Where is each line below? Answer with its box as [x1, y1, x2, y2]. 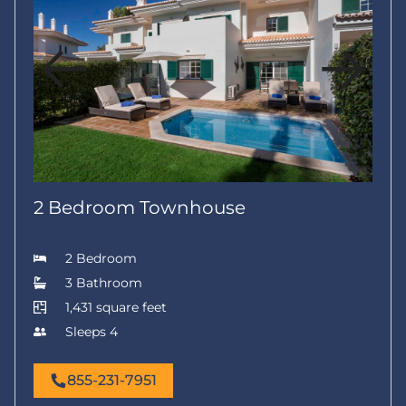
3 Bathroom [64, 275, 142, 292]
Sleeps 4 [64, 323, 118, 340]
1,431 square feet [64, 298, 167, 315]
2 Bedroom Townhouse [34, 196, 246, 218]
